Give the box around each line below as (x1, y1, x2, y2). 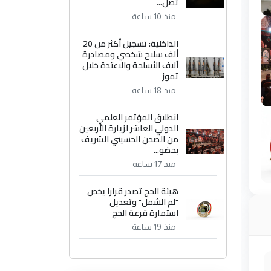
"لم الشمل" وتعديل (109, 194, 179, 211)
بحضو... (154, 142, 179, 158)
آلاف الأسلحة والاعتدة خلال (82, 57, 179, 74)
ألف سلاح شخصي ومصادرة (82, 47, 179, 63)
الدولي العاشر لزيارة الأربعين (79, 120, 179, 137)
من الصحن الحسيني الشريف (81, 131, 179, 148)
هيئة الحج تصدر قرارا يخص (87, 183, 179, 200)
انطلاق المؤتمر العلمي (96, 109, 179, 126)
